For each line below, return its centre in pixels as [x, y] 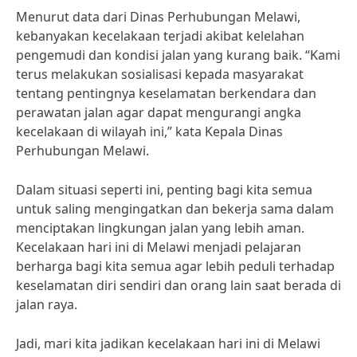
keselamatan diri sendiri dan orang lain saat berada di [178, 285]
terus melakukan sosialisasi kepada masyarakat [160, 74]
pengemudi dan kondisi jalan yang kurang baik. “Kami [178, 55]
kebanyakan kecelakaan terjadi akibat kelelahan [160, 36]
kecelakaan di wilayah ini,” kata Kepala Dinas [149, 131]
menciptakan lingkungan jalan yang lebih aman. [160, 228]
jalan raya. [47, 304]
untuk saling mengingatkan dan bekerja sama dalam [175, 209]
